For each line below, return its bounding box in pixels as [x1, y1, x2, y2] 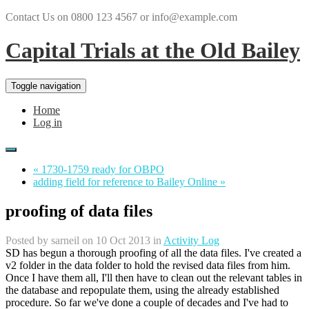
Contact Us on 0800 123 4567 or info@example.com [6, 11, 237, 23]
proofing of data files [6, 201, 152, 220]
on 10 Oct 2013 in [79, 234, 163, 246]
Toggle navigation [11, 80, 81, 91]
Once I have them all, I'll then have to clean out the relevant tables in [6, 271, 302, 283]
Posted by [6, 234, 51, 246]
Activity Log [163, 234, 219, 246]
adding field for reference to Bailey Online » [33, 175, 226, 188]
